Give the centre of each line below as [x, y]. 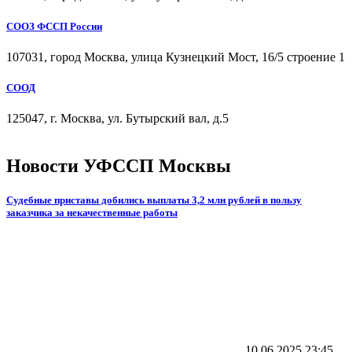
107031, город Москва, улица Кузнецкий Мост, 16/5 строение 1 [176, 57]
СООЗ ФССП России [54, 26]
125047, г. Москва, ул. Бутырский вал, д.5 [117, 119]
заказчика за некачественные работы [92, 213]
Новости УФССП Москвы [119, 165]
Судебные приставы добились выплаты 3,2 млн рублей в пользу [154, 200]
